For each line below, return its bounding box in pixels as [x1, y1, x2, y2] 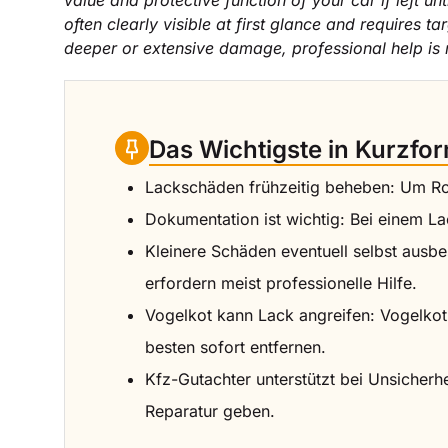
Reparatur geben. [145, 400, 275, 421]
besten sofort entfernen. [145, 336, 326, 357]
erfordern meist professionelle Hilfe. [145, 272, 417, 293]
